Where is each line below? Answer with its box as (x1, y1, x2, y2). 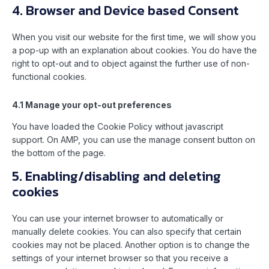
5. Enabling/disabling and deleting (12, 166, 221, 187)
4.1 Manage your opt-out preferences (12, 100, 172, 110)
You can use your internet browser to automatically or (12, 213, 223, 224)
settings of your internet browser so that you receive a (12, 253, 228, 264)
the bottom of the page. (12, 148, 106, 159)
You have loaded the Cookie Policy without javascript (12, 121, 223, 132)
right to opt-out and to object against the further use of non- (12, 58, 250, 69)
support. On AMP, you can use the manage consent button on (12, 134, 255, 145)
